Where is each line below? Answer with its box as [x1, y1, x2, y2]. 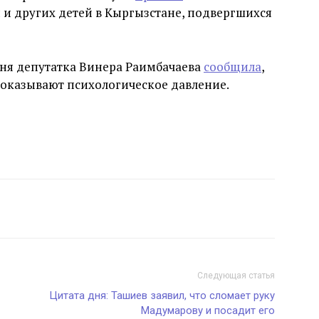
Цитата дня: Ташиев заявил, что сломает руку [49, 289, 275, 302]
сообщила [204, 58, 261, 75]
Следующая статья [197, 271, 275, 281]
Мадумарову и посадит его [141, 304, 275, 317]
